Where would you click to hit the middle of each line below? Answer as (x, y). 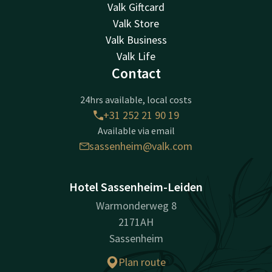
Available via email (136, 131)
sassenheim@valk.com (141, 146)
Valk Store (136, 24)
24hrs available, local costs (136, 100)
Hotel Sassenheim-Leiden (136, 187)
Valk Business (136, 40)
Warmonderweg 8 (136, 206)
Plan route (142, 262)
